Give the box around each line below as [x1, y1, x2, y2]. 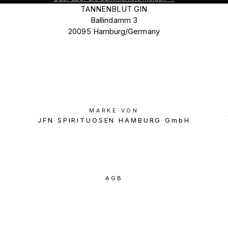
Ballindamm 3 [91, 15, 137, 24]
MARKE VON [89, 107, 139, 115]
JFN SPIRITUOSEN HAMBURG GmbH [38, 116, 190, 125]
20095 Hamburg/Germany [68, 26, 160, 36]
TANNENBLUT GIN [80, 4, 148, 13]
